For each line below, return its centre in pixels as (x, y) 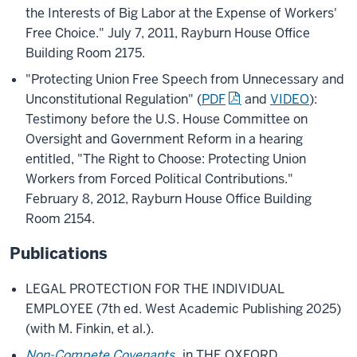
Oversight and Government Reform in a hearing (164, 139)
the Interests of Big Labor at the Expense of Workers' (181, 13)
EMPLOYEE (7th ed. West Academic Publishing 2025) (183, 309)
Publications (59, 253)
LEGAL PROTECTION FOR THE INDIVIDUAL (155, 289)
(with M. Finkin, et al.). (90, 329)
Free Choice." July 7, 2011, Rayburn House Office (168, 33)
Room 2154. (60, 219)
